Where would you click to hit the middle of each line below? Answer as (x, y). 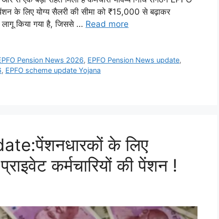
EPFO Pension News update (134, 60)
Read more (107, 24)
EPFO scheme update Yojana (53, 70)
